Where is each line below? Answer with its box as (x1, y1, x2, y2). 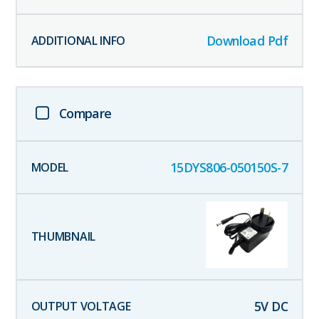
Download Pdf (206, 31, 288, 49)
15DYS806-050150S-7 (169, 158, 288, 176)
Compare (58, 105, 112, 122)
